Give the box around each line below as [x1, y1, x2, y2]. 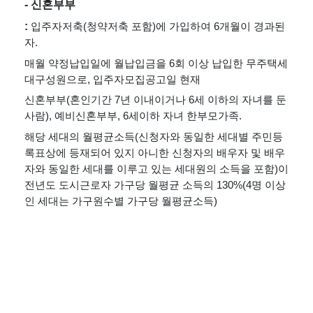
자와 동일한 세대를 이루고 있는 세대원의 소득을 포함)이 [24, 163, 289, 175]
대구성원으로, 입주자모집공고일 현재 [24, 73, 201, 85]
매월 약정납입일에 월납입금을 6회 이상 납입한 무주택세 [24, 57, 288, 69]
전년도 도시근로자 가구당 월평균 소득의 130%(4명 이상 [24, 180, 286, 191]
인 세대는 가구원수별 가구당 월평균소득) [24, 196, 217, 208]
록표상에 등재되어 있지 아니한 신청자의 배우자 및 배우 [24, 147, 285, 159]
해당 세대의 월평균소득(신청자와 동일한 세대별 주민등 [24, 131, 283, 143]
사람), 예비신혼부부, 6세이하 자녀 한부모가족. [24, 110, 242, 122]
